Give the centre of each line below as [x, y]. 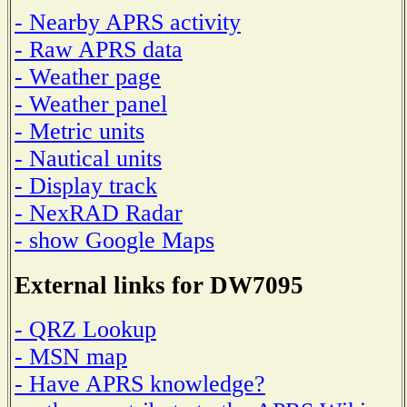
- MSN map [71, 357]
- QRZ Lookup [85, 330]
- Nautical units [88, 158]
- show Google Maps [114, 240]
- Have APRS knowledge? [140, 384]
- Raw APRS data [99, 49]
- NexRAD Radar [99, 213]
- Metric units [79, 131]
